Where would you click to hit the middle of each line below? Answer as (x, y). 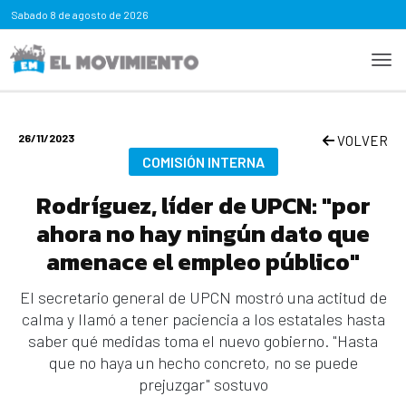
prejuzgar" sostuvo (203, 384)
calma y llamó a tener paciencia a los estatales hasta (203, 319)
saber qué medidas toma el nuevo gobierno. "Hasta (203, 341)
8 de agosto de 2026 (98, 14)
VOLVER (361, 140)
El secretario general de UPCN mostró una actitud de (203, 297)
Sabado (29, 14)
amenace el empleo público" (203, 261)
